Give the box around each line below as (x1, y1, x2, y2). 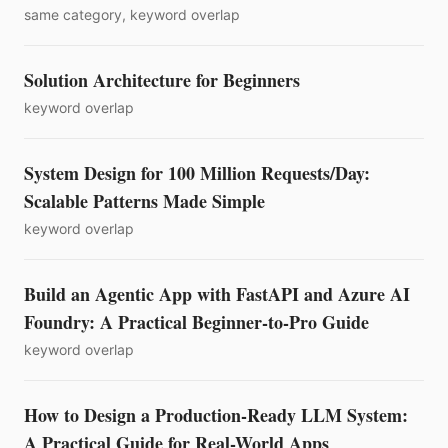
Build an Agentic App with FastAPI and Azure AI (24, 280, 410, 307)
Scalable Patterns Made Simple (24, 187, 265, 214)
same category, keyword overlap (24, 5, 240, 23)
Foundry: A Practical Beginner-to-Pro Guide (24, 308, 369, 335)
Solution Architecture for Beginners (24, 66, 300, 93)
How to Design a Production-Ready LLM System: (24, 401, 408, 428)
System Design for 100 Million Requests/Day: (24, 159, 370, 186)
